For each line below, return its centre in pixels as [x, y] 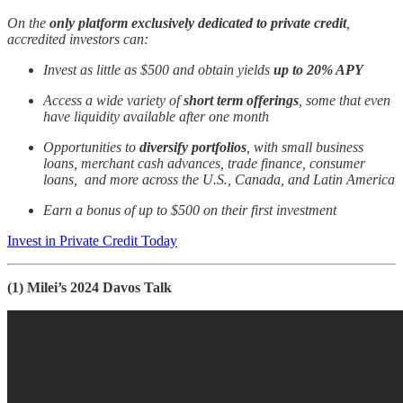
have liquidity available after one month [156, 116]
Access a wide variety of [113, 100]
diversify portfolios [193, 147]
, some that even [345, 100]
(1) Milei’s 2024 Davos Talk [90, 287]
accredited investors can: [80, 39]
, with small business [305, 147]
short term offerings [241, 100]
